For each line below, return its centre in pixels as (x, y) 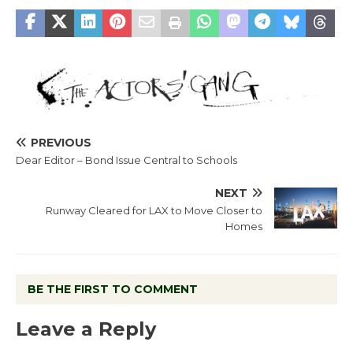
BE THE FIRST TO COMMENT (113, 289)
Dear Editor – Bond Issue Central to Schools (126, 160)
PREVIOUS (61, 142)
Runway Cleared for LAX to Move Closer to (154, 210)
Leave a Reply (86, 329)
